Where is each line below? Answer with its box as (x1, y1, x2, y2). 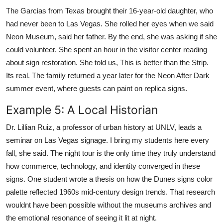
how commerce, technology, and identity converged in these (6, 161, 200, 170)
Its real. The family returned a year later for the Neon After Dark (6, 71, 210, 80)
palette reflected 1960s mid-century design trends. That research (6, 187, 215, 196)
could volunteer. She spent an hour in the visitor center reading (6, 45, 207, 54)
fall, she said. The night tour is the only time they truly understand (6, 148, 216, 157)
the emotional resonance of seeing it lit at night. (6, 213, 157, 222)
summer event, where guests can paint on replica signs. (6, 84, 187, 93)
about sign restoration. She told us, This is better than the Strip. (6, 58, 209, 67)
